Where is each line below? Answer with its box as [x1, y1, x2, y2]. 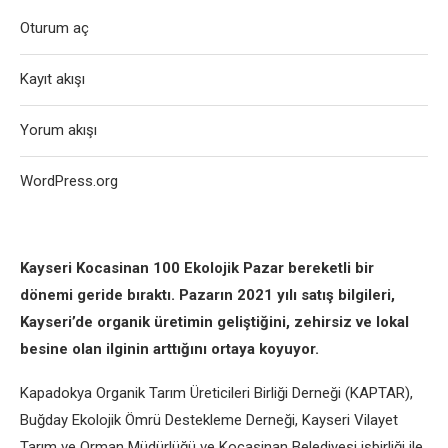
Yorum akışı [20, 121, 97, 139]
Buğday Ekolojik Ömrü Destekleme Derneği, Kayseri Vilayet [20, 411, 398, 429]
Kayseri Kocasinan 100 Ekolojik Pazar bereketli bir [20, 259, 374, 277]
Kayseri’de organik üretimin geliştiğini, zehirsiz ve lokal [20, 313, 409, 331]
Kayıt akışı [20, 70, 85, 88]
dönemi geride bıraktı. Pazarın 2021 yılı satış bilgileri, [20, 286, 395, 304]
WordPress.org [20, 172, 118, 190]
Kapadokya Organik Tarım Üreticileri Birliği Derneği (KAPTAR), [20, 384, 413, 402]
